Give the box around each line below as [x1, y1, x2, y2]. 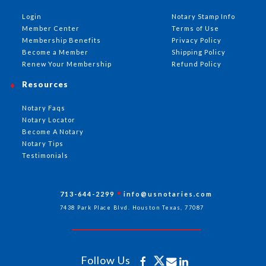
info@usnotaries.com [123, 190, 213, 198]
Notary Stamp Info [171, 12, 235, 21]
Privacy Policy [171, 36, 221, 45]
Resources [22, 80, 69, 90]
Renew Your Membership [22, 60, 112, 68]
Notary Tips [22, 140, 64, 148]
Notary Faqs [22, 104, 66, 112]
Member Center [22, 24, 80, 33]
